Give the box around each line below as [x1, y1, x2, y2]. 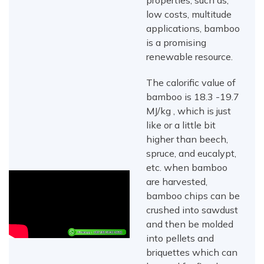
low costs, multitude [146, 8, 232, 21]
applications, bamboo [146, 22, 240, 35]
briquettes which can [146, 246, 238, 259]
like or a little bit [146, 119, 216, 131]
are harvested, [146, 176, 208, 188]
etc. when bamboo [146, 161, 228, 174]
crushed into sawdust [146, 204, 239, 216]
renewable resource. [146, 51, 233, 63]
